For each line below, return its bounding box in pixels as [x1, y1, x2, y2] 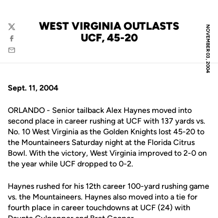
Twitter [7, 27, 31, 36]
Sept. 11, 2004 [8, 83, 58, 92]
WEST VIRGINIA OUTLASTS [39, 19, 179, 33]
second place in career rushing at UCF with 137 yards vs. [8, 116, 205, 126]
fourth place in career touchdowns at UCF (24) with [8, 203, 190, 212]
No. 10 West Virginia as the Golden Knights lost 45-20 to [8, 127, 204, 136]
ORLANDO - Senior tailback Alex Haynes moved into [8, 106, 192, 115]
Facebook [7, 38, 40, 48]
